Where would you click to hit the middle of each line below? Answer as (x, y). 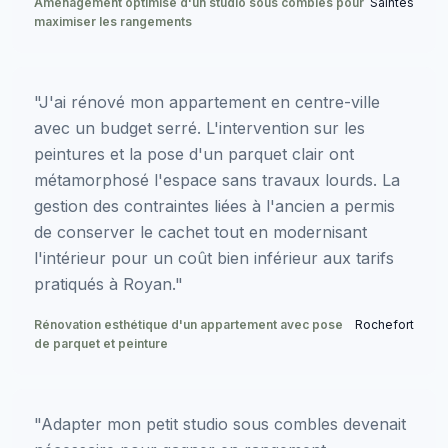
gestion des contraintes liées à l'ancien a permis (214, 205)
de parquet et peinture (101, 343)
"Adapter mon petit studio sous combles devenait (220, 423)
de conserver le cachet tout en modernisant (200, 231)
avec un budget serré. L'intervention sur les (199, 127)
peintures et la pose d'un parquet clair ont (194, 153)
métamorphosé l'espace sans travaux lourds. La (217, 179)
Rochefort (384, 324)
